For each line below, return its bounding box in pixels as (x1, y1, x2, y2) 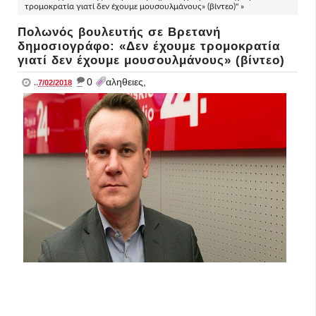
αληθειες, (106, 76, 146, 87)
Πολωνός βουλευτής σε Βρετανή (18, 25, 221, 39)
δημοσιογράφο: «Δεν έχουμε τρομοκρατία (18, 39, 280, 53)
